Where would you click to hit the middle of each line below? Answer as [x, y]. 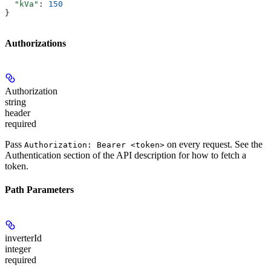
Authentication [33, 155]
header [18, 113]
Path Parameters [39, 190]
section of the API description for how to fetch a [154, 155]
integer [18, 249]
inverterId [23, 238]
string [15, 102]
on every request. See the [214, 145]
